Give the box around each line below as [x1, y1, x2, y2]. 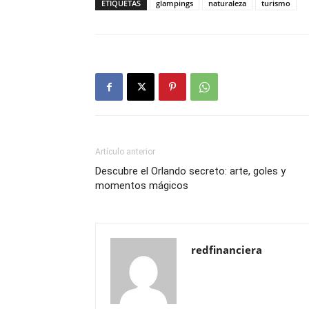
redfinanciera [191, 243, 262, 257]
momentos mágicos [95, 179, 188, 192]
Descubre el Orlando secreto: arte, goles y [95, 165, 286, 177]
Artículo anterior [95, 147, 155, 157]
